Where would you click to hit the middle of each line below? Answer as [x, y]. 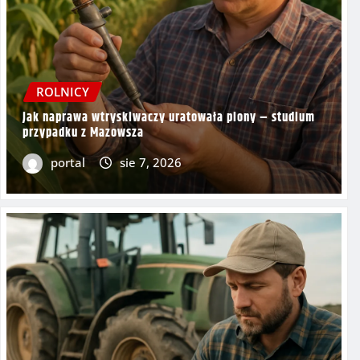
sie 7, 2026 [150, 163]
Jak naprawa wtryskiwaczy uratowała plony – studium [169, 118]
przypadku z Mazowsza [84, 133]
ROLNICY [63, 92]
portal [67, 163]
